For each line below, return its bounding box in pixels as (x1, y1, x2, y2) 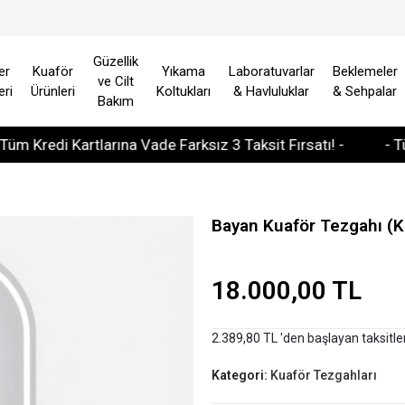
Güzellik (92, 53, 138, 70)
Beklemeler (332, 63, 398, 80)
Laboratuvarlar (228, 63, 315, 80)
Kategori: (211, 368, 270, 382)
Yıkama (161, 63, 205, 80)
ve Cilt (97, 73, 134, 89)
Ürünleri (30, 83, 75, 99)
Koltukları (155, 83, 211, 99)
